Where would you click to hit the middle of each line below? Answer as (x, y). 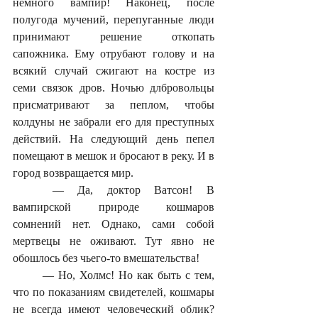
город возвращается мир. (73, 172)
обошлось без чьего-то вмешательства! (106, 258)
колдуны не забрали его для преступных (114, 121)
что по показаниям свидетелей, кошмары (114, 292)
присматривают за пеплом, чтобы (114, 104)
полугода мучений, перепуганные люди (114, 19)
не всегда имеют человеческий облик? (114, 309)
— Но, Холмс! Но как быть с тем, (28, 275)
